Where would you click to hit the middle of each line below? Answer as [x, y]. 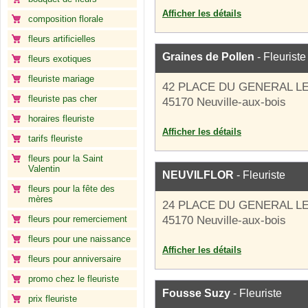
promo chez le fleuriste [74, 279]
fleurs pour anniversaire [75, 259]
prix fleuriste [53, 299]
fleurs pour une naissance [79, 239]
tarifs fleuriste [55, 139]
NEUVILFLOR [198, 175]
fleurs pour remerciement [78, 219]
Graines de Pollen [208, 57]
